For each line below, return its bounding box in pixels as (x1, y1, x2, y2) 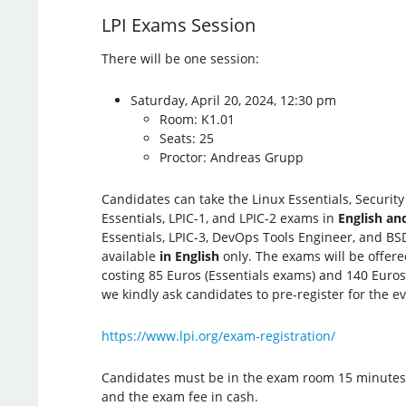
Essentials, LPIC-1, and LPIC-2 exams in (101, 208, 338, 227)
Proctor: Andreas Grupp (159, 148, 304, 166)
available (101, 246, 159, 265)
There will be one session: (101, 49, 259, 67)
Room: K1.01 (159, 110, 235, 128)
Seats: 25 (159, 129, 214, 147)
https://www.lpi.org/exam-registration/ (101, 326, 335, 344)
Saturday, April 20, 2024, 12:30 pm (130, 91, 336, 109)
